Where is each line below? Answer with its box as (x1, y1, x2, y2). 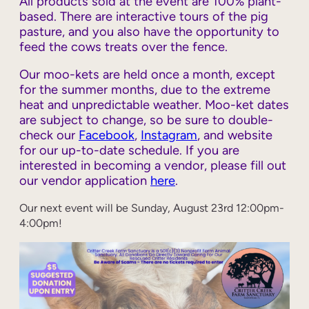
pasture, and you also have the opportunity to (19, 23, 279, 39)
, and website (197, 128, 272, 143)
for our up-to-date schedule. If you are (19, 143, 239, 159)
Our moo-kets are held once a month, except (19, 67, 275, 83)
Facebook (79, 128, 134, 143)
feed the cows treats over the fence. (19, 39, 228, 54)
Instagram (141, 128, 197, 143)
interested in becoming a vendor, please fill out (19, 158, 286, 174)
